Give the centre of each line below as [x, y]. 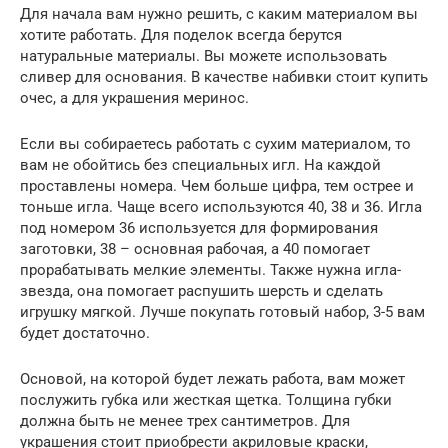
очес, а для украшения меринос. [134, 97]
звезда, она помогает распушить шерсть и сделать [201, 290]
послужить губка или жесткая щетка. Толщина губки [206, 399]
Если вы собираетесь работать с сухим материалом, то [215, 143]
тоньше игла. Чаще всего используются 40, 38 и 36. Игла [221, 206]
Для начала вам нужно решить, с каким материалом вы [219, 13]
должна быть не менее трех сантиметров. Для [185, 420]
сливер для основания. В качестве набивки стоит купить [224, 76]
